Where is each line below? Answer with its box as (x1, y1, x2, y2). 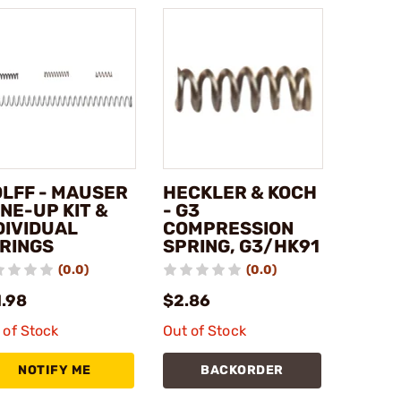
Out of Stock (162, 321, 246, 339)
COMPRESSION (162, 217, 294, 239)
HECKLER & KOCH (162, 181, 317, 203)
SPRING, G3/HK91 (162, 235, 320, 257)
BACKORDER (200, 362, 284, 378)
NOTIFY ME (18, 362, 91, 378)
